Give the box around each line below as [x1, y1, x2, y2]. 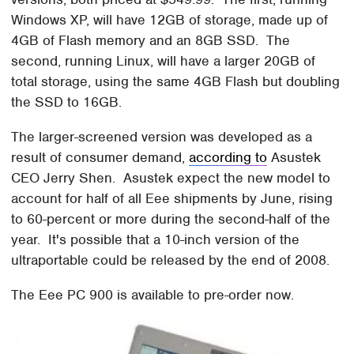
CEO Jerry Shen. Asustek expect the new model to [11, 168, 331, 186]
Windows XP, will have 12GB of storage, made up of [11, 10, 329, 28]
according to [189, 148, 268, 166]
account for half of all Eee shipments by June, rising [11, 189, 333, 207]
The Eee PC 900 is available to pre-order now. [11, 285, 307, 303]
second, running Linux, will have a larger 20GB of [11, 51, 316, 70]
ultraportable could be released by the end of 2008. [11, 250, 330, 269]
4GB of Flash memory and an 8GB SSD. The [11, 31, 291, 49]
